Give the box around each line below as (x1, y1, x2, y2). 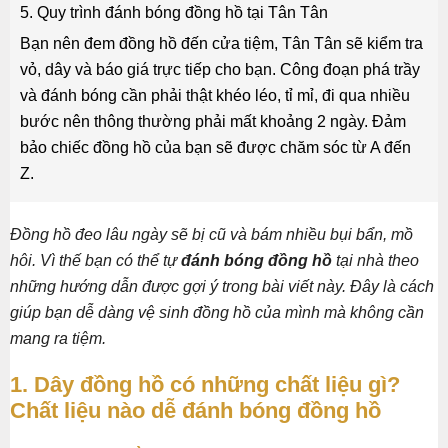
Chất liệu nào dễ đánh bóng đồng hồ (10, 398, 381, 424)
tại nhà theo (332, 252, 419, 270)
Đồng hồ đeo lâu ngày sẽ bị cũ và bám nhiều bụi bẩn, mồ (10, 226, 413, 244)
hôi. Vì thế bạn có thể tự (10, 252, 181, 270)
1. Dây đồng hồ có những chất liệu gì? (10, 372, 400, 398)
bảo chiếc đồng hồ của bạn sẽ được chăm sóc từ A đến (20, 139, 411, 157)
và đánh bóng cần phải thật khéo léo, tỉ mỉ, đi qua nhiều (20, 87, 410, 105)
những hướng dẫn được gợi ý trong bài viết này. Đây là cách (10, 278, 434, 296)
